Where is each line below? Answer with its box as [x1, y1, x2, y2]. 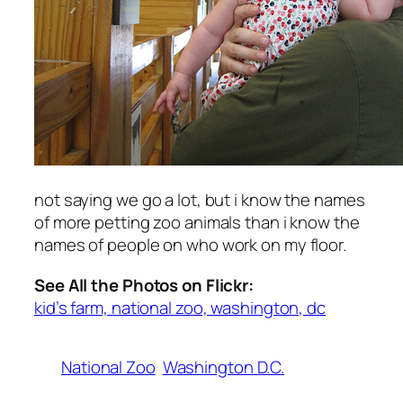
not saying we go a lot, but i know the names [34, 187, 365, 211]
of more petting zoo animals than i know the [34, 210, 360, 234]
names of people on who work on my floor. [34, 232, 346, 256]
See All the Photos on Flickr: [34, 273, 255, 297]
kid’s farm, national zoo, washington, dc [34, 295, 326, 319]
